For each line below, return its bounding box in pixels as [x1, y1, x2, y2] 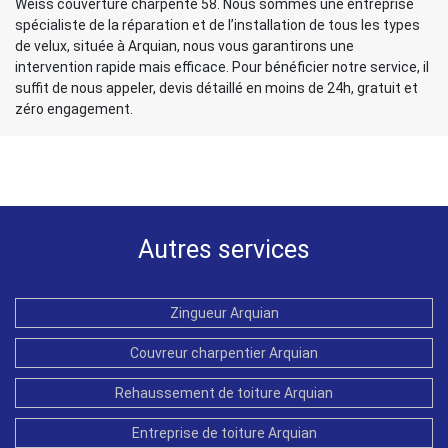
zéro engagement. [15, 100, 133, 117]
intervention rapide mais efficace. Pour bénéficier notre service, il [15, 58, 429, 75]
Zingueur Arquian [169, 304, 279, 321]
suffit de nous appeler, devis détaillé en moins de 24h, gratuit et [15, 79, 418, 96]
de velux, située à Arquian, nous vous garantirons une [15, 37, 354, 54]
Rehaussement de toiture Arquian [115, 384, 333, 401]
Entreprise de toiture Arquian [131, 424, 317, 441]
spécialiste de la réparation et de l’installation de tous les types [15, 16, 420, 33]
